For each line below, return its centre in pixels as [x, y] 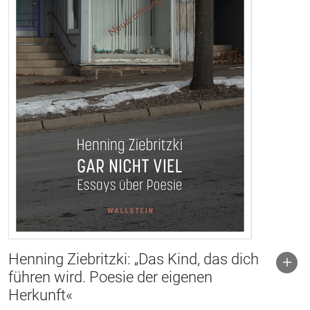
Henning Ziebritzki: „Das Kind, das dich [134, 259]
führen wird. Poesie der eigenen [110, 277]
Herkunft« [40, 295]
